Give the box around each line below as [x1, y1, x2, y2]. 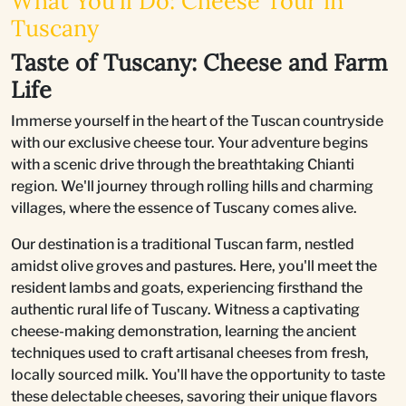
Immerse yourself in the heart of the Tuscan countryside [11, 112, 383, 130]
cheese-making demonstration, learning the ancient [11, 323, 356, 341]
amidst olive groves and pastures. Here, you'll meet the [11, 257, 377, 275]
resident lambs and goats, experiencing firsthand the [11, 279, 362, 297]
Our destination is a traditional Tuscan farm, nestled [11, 236, 354, 254]
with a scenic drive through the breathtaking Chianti [11, 156, 354, 174]
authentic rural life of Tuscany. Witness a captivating [11, 301, 360, 319]
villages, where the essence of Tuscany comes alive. [11, 199, 357, 217]
